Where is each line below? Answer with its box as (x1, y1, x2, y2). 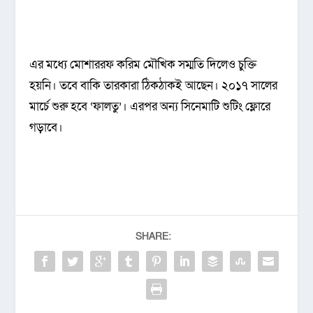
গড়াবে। (29, 119, 64, 136)
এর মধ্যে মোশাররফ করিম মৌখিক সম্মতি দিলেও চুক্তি (29, 57, 257, 73)
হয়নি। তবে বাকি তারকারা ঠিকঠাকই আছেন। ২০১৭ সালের (29, 78, 278, 94)
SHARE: (135, 230, 171, 244)
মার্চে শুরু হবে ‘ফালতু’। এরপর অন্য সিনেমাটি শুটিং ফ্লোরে (29, 99, 271, 115)
